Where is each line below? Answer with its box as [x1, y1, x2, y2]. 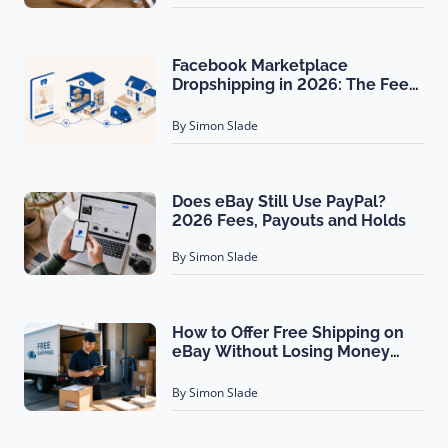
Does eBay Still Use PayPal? [172, 191, 386, 211]
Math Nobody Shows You [172, 93, 365, 113]
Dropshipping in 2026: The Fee [172, 74, 409, 94]
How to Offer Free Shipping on [172, 322, 404, 342]
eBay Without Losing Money [172, 341, 390, 361]
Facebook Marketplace [172, 55, 348, 75]
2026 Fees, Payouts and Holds [172, 210, 406, 230]
